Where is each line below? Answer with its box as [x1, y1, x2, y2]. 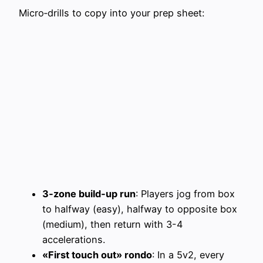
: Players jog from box [136, 188, 235, 200]
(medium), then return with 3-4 [42, 218, 183, 231]
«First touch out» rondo [42, 249, 152, 261]
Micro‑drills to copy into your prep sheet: [19, 6, 204, 19]
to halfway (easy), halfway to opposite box [42, 203, 237, 215]
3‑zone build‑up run [42, 188, 136, 200]
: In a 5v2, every [152, 249, 224, 261]
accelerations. [42, 234, 105, 246]
